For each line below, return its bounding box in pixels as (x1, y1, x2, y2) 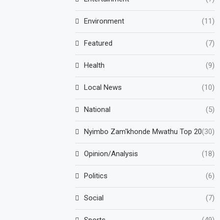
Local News (84, 82, 122, 92)
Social (84, 193, 104, 202)
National (84, 105, 111, 114)
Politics (84, 171, 108, 180)
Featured (84, 38, 113, 48)
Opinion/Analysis (84, 149, 138, 158)
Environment (84, 16, 125, 26)
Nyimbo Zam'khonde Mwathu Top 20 (84, 127, 202, 136)
